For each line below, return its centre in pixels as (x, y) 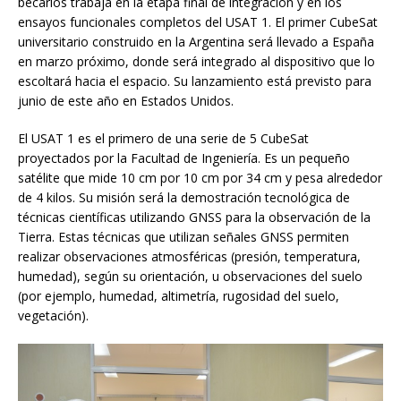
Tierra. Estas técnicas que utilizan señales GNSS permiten (183, 236)
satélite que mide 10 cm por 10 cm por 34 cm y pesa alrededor (200, 177)
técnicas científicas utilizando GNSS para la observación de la (194, 217)
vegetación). (53, 315)
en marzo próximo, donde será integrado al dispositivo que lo (196, 61)
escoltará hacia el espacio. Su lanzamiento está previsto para (195, 81)
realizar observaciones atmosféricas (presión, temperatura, (189, 256)
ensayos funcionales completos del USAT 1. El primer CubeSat (198, 21)
